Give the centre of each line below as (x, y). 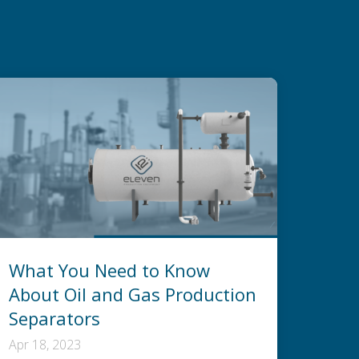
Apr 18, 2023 (46, 344)
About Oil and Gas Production (133, 294)
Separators (54, 318)
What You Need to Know (109, 270)
